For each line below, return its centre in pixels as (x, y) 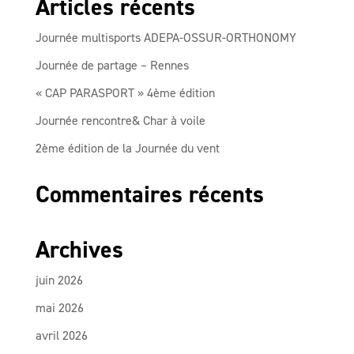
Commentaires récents (149, 194)
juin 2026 (59, 280)
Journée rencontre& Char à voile (120, 121)
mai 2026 (59, 308)
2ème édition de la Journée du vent (127, 148)
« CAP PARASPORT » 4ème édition (125, 93)
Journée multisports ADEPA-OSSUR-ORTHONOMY (166, 38)
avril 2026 (61, 335)
